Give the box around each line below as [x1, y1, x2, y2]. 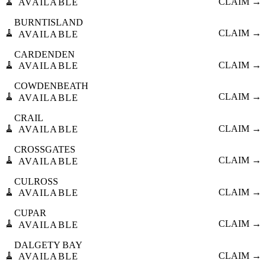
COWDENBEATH [14, 81, 88, 91]
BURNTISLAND [14, 17, 83, 28]
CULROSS [14, 176, 58, 186]
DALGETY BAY [14, 239, 83, 250]
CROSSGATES [14, 144, 75, 155]
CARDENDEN [14, 49, 75, 59]
